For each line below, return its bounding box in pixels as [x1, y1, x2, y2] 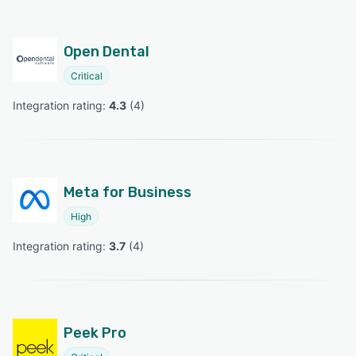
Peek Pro [64, 323, 126, 342]
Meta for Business [64, 183, 192, 201]
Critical [71, 69, 103, 82]
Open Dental [64, 42, 149, 60]
